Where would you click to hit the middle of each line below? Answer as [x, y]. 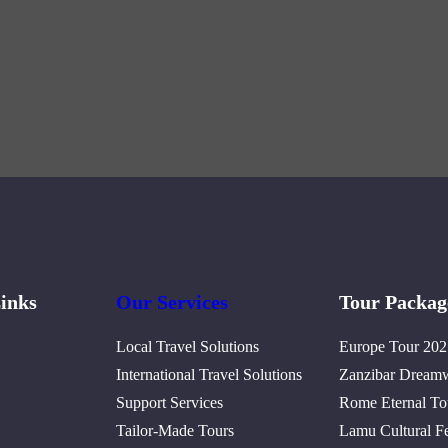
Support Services [169, 402]
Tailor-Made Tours [174, 430]
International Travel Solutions [208, 374]
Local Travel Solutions [187, 346]
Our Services [171, 301]
